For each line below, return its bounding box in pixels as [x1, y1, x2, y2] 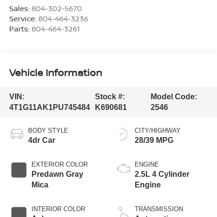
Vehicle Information [9, 66, 102, 79]
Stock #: [94, 92, 125, 101]
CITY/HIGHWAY [135, 126, 181, 134]
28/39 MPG [135, 136, 173, 144]
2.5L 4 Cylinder [135, 170, 189, 178]
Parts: [9, 23, 31, 33]
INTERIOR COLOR [31, 205, 85, 213]
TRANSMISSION [135, 205, 183, 213]
